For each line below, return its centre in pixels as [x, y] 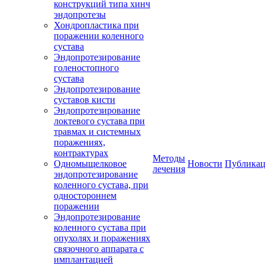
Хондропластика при [96, 25]
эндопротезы [80, 14]
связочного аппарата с [99, 249]
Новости [205, 164]
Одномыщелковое [90, 164]
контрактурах [81, 153]
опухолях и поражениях [102, 238]
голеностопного [86, 68]
